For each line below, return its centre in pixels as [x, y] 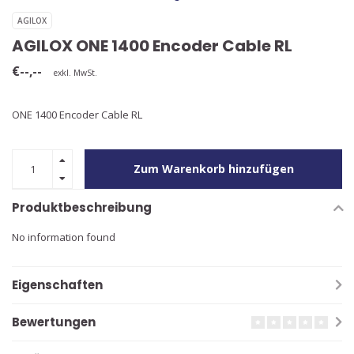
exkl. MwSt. [75, 73]
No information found [64, 237]
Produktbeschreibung [82, 207]
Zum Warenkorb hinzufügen [213, 169]
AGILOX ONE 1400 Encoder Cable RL [152, 46]
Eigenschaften [57, 285]
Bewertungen [54, 322]
